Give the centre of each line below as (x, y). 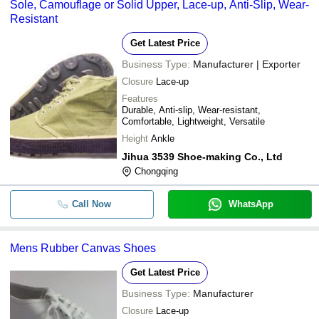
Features (140, 98)
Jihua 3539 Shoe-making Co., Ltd (202, 156)
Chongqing (156, 171)
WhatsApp (251, 204)
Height (135, 138)
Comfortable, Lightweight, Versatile (193, 121)
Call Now (91, 204)
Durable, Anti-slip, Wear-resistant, (191, 110)
